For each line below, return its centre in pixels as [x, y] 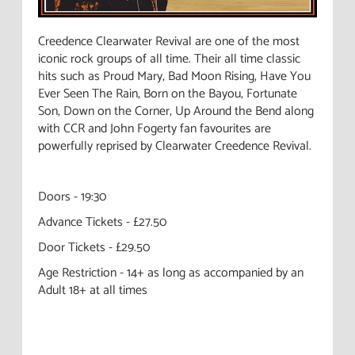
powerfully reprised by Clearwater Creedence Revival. [175, 146]
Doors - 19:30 [72, 197]
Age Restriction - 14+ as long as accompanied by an [171, 273]
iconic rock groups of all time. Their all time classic [169, 59]
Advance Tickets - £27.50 [102, 222]
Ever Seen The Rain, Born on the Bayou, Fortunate [168, 94]
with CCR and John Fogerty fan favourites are [155, 128]
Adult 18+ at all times [93, 290]
